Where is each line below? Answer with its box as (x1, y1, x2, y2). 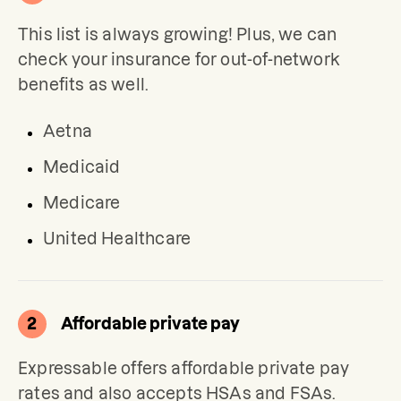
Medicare (43, 193, 121, 211)
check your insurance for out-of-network (18, 50, 341, 68)
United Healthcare (43, 229, 192, 247)
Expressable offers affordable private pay (18, 359, 350, 377)
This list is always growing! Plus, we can (18, 25, 337, 43)
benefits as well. (18, 75, 149, 93)
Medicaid (43, 158, 121, 175)
